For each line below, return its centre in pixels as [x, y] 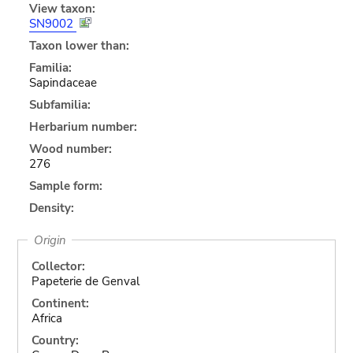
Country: [55, 340]
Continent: [60, 303]
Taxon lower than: [79, 45]
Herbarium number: [83, 126]
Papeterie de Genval [85, 281]
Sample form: [65, 186]
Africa [46, 318]
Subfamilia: [59, 104]
